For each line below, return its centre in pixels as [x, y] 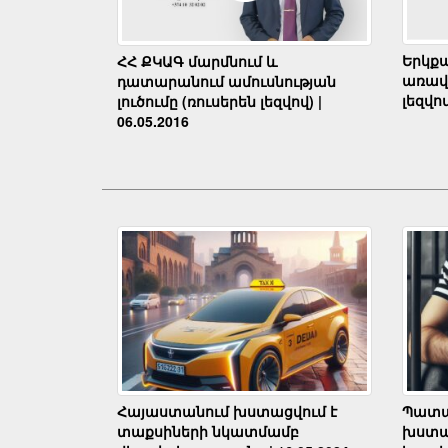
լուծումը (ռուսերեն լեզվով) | [219, 100]
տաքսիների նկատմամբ [208, 430]
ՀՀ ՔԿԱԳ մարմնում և [197, 60]
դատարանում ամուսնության [226, 80]
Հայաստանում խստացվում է [227, 410]
